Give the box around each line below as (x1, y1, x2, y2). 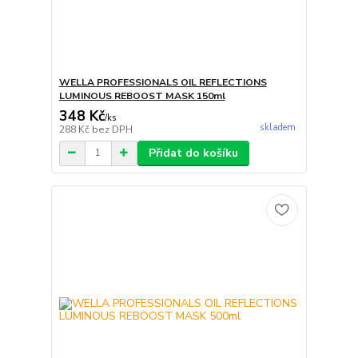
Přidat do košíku (148, 145, 238, 161)
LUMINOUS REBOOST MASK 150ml (58, 89, 225, 102)
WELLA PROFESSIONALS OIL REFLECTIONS (58, 75, 267, 89)
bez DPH (91, 122, 133, 136)
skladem (259, 121, 296, 133)
